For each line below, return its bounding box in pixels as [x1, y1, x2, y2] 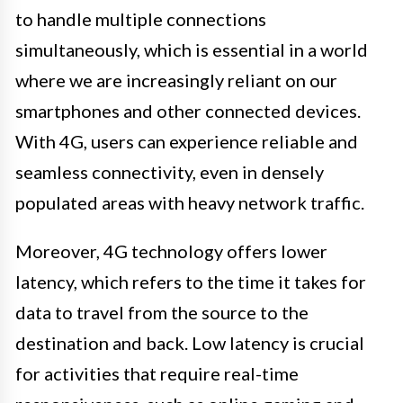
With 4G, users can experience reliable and [15, 130, 358, 153]
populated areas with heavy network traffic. [15, 192, 364, 214]
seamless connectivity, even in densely [15, 161, 324, 184]
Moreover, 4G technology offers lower [15, 240, 327, 263]
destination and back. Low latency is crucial [15, 332, 364, 354]
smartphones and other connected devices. [15, 100, 361, 122]
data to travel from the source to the [15, 301, 309, 324]
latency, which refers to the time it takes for [15, 271, 366, 293]
